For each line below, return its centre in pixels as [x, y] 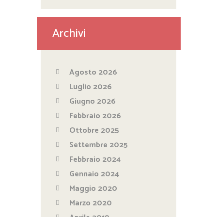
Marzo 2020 [91, 203]
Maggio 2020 [93, 189]
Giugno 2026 [93, 102]
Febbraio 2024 [95, 160]
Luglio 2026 [91, 87]
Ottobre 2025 [94, 131]
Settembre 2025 [99, 145]
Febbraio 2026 [95, 116]
